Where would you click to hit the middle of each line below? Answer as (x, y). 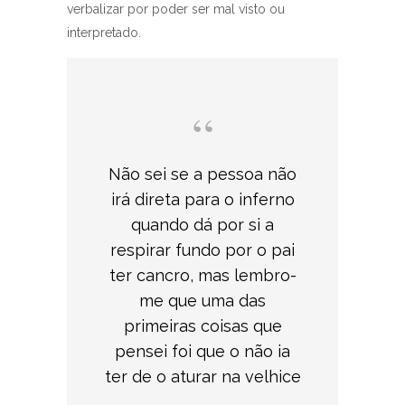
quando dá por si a (202, 225)
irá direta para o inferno (202, 200)
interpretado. (104, 33)
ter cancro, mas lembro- (202, 276)
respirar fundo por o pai (202, 250)
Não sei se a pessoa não (202, 174)
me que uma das (202, 301)
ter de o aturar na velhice (202, 377)
